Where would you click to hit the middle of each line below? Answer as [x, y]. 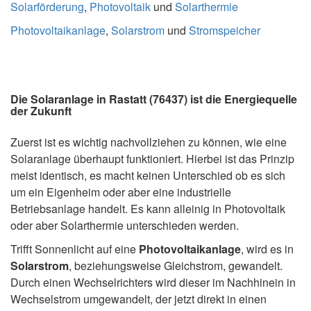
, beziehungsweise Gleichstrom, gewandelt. [176, 266]
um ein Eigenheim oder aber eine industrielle [121, 192]
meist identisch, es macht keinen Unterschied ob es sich [148, 176]
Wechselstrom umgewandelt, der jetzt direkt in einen [138, 299]
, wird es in [267, 249]
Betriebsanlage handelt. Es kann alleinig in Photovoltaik [148, 209]
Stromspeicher [225, 31]
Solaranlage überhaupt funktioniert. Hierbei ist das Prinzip [152, 159]
